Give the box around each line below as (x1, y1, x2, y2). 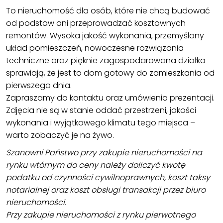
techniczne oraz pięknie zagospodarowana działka (6, 55, 206, 67)
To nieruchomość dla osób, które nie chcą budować (6, 5, 210, 17)
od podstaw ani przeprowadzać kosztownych (6, 17, 186, 29)
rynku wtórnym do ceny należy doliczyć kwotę (6, 159, 185, 171)
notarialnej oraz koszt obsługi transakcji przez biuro (6, 184, 206, 196)
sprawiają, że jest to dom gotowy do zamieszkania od (6, 67, 215, 79)
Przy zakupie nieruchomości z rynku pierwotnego (6, 209, 196, 221)
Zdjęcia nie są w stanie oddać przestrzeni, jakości (6, 105, 196, 116)
